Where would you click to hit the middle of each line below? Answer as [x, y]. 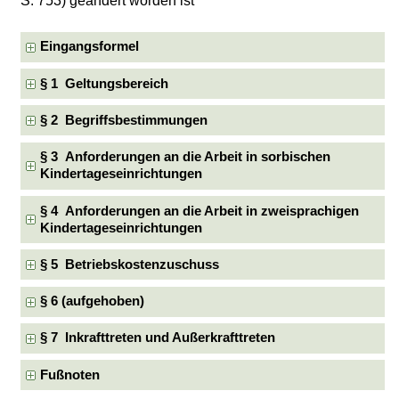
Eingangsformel [90, 47]
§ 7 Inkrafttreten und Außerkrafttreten [158, 338]
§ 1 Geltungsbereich [105, 83]
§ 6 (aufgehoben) [93, 301]
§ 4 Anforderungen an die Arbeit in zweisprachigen [200, 211]
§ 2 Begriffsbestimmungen [124, 120]
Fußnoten [70, 375]
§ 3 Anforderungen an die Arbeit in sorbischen [186, 157]
